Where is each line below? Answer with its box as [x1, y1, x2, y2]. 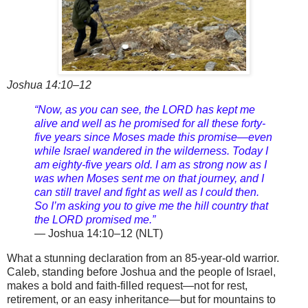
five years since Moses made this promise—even [34, 131, 272, 143]
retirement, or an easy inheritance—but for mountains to [7, 293, 276, 305]
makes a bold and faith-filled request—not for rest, [7, 279, 247, 291]
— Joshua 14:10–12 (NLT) [34, 227, 163, 239]
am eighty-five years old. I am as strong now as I [34, 158, 267, 170]
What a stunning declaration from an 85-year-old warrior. [7, 252, 279, 264]
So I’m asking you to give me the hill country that [34, 199, 268, 212]
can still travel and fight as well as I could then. [34, 186, 259, 198]
